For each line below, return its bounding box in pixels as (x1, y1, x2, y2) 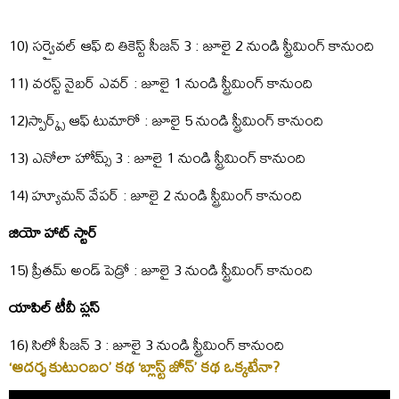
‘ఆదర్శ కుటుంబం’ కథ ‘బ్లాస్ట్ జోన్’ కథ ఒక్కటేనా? (9, 351, 280, 383)
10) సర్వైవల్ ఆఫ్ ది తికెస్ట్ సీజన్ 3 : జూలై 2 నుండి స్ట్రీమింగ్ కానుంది (9, 30, 374, 61)
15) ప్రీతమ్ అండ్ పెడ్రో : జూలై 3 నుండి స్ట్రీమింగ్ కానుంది (9, 255, 313, 285)
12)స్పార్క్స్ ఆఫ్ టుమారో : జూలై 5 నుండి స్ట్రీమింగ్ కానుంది (9, 105, 323, 135)
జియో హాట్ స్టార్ (9, 217, 98, 248)
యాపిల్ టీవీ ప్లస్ (9, 292, 100, 322)
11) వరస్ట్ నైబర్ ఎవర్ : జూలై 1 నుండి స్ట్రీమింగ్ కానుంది (9, 68, 313, 98)
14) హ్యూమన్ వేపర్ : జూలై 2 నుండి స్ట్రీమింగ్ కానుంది (9, 180, 302, 210)
